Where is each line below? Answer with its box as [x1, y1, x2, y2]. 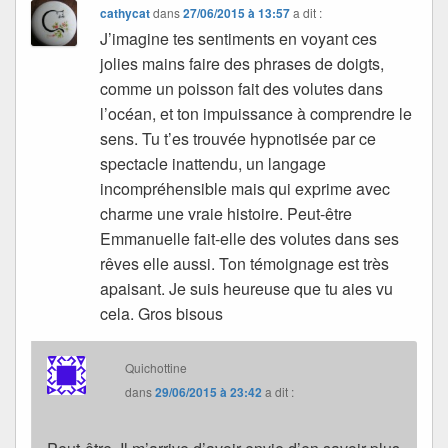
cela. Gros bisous [100, 302, 224, 326]
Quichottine [125, 359, 188, 377]
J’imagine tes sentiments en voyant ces [100, 27, 378, 51]
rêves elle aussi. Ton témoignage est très [100, 252, 390, 276]
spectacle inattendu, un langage [100, 152, 327, 176]
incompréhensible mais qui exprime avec [100, 177, 391, 201]
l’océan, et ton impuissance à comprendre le [100, 102, 413, 126]
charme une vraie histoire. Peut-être [100, 202, 353, 226]
